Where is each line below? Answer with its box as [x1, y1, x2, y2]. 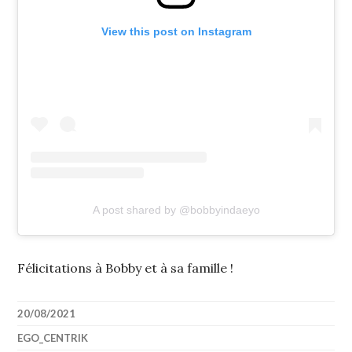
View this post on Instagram [101, 25, 251, 38]
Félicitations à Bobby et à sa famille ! [17, 260, 234, 277]
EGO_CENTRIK [17, 332, 89, 345]
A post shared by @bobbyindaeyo [92, 203, 260, 217]
